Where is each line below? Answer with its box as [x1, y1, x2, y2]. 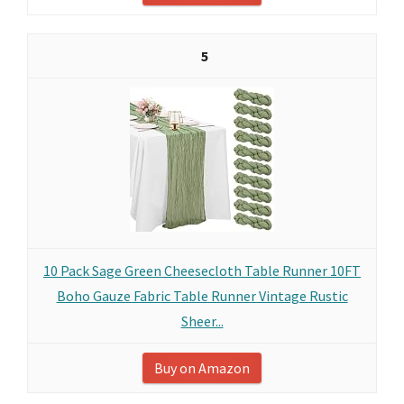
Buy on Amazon [154, 359, 250, 377]
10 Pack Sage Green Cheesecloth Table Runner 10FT [43, 262, 361, 280]
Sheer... [180, 312, 224, 330]
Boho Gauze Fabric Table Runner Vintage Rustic [56, 287, 348, 305]
